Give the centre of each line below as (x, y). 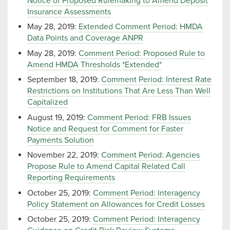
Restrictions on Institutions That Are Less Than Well (119, 91)
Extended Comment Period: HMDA (141, 27)
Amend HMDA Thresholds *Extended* (94, 64)
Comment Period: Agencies (150, 155)
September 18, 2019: (64, 80)
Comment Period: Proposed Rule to (142, 53)
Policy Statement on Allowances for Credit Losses (116, 204)
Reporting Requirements (71, 178)
